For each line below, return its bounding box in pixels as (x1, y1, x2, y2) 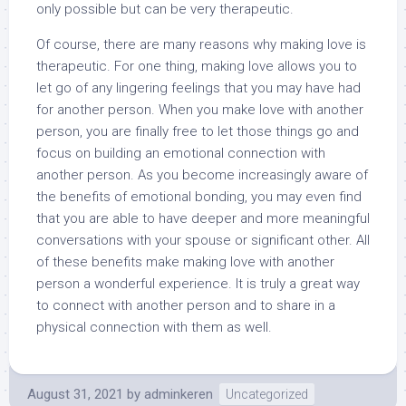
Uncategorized (226, 387, 308, 401)
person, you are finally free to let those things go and (36, 123, 359, 140)
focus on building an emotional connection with (36, 145, 325, 161)
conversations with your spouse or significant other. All (36, 232, 370, 248)
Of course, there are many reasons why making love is (36, 36, 366, 53)
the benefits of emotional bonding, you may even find (36, 188, 362, 205)
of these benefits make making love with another (36, 254, 334, 270)
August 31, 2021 (27, 386, 123, 402)
